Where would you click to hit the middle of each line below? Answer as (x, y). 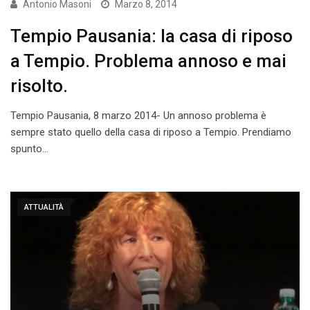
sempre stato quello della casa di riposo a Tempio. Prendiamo (151, 133)
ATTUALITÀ (44, 208)
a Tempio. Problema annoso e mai (148, 61)
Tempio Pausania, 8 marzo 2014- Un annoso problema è (138, 116)
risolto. (39, 86)
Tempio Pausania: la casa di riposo (152, 36)
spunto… (29, 149)
